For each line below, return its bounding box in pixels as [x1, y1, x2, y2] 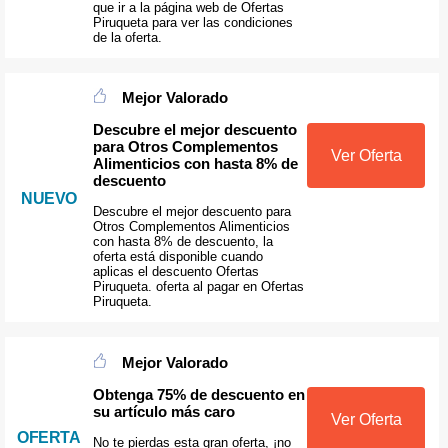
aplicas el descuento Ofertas [92, 264, 259, 280]
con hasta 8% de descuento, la [92, 234, 273, 250]
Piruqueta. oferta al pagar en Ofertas [92, 279, 304, 295]
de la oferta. [92, 29, 162, 45]
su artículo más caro [92, 402, 235, 420]
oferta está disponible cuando [92, 249, 263, 265]
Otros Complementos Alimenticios [92, 219, 290, 235]
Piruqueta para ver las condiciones [92, 14, 293, 30]
